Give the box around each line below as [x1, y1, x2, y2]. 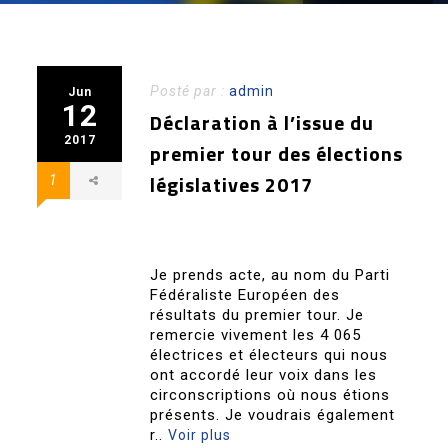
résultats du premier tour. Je [150, 306, 365, 324]
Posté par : [150, 83, 230, 99]
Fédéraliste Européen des [150, 286, 341, 304]
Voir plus [168, 427, 232, 443]
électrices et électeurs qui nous [150, 346, 389, 364]
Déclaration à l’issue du [150, 107, 375, 138]
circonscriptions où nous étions [150, 386, 391, 404]
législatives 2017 [150, 169, 314, 200]
